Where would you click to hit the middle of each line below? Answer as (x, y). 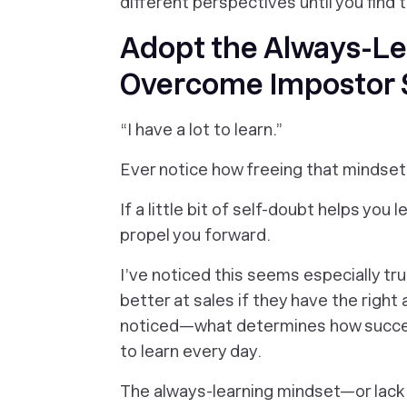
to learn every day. (191, 351)
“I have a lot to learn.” (201, 129)
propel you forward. (197, 235)
